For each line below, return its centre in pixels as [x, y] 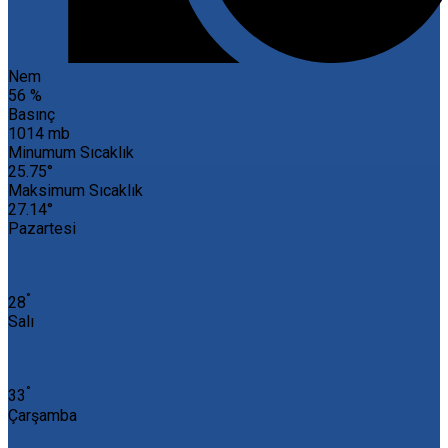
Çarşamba [42, 415]
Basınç [31, 115]
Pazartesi [42, 229]
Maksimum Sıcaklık [75, 191]
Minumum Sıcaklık [71, 153]
